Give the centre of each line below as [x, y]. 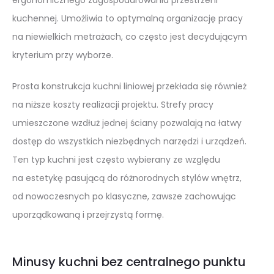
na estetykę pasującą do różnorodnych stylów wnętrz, [127, 178]
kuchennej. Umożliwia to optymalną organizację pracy [128, 18]
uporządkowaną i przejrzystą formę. [88, 214]
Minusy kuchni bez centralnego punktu [129, 261]
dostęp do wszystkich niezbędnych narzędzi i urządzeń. [129, 141]
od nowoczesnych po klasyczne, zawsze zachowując [124, 196]
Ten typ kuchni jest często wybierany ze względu [116, 159]
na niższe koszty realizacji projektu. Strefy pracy [113, 104]
